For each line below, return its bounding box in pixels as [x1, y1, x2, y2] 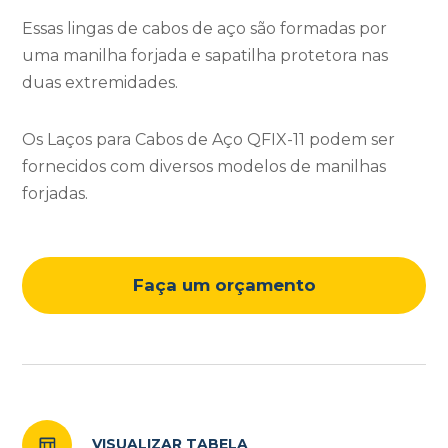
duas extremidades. [22, 73, 179, 93]
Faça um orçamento [132, 275, 316, 296]
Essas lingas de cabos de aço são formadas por [22, 19, 388, 39]
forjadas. [22, 184, 89, 204]
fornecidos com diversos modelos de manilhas [22, 157, 387, 177]
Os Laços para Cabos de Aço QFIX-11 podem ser [22, 130, 396, 150]
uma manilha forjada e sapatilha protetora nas [22, 46, 389, 66]
